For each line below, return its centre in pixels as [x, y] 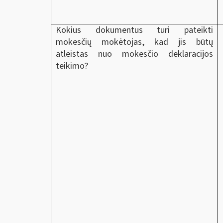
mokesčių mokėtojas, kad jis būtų [134, 42]
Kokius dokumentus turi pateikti [134, 30]
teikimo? [72, 66]
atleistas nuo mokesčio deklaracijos [134, 54]
